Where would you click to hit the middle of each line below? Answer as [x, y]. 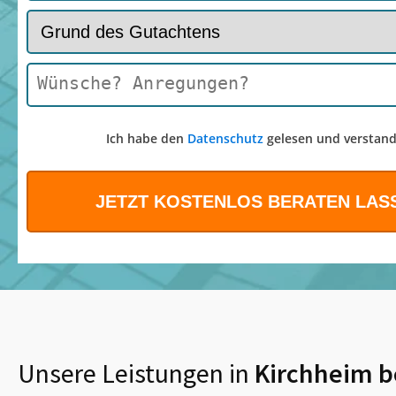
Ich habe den [146, 139]
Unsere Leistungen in [133, 373]
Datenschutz [225, 139]
